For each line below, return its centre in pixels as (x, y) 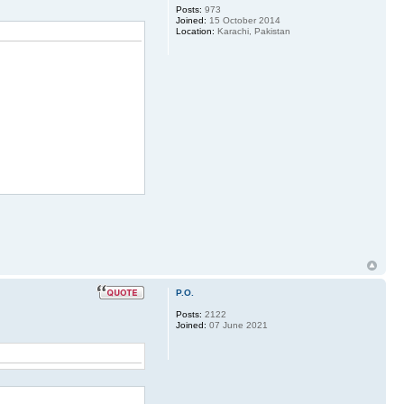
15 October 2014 (243, 20)
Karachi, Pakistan (252, 31)
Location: (195, 31)
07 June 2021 (237, 326)
